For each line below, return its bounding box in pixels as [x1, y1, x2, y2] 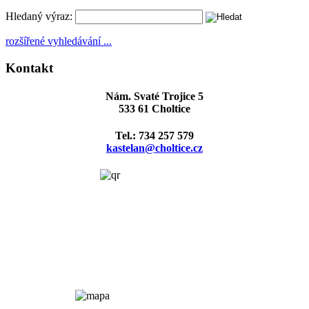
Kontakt [6, 60, 53, 75]
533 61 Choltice [119, 102, 190, 114]
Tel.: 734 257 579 [115, 130, 194, 142]
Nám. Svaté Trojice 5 [106, 90, 203, 102]
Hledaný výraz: [6, 10, 72, 22]
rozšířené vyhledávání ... [6, 34, 112, 47]
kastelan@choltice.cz [106, 142, 203, 154]
